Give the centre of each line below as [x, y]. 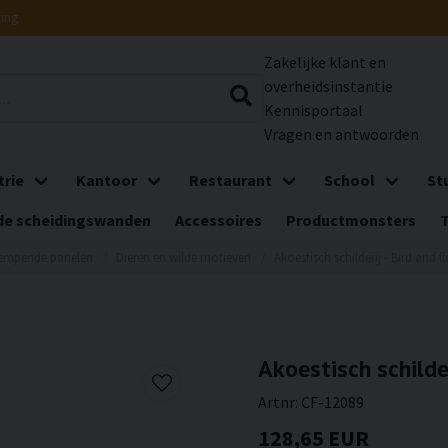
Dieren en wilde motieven [184, 257]
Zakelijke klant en [325, 62]
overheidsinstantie [328, 86]
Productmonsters [351, 220]
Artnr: [280, 402]
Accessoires [218, 220]
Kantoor [106, 180]
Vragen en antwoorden [341, 134]
